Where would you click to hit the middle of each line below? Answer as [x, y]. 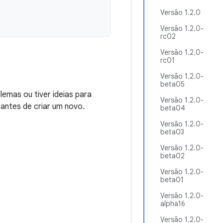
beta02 [172, 156]
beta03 [172, 132]
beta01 [172, 180]
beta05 [172, 84]
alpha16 [173, 204]
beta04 [173, 108]
